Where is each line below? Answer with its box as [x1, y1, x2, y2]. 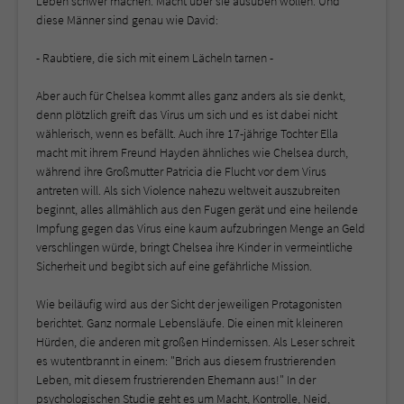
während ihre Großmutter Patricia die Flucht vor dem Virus [36, 162, 326, 179]
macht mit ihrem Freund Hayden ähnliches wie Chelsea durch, [36, 143, 348, 161]
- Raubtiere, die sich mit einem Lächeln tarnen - [36, 49, 273, 66]
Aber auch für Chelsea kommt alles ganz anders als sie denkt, [36, 87, 345, 104]
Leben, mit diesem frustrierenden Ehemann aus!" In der [36, 371, 316, 388]
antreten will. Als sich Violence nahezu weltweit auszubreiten [36, 181, 340, 198]
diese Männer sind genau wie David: [36, 11, 218, 28]
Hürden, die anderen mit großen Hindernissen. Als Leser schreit [36, 333, 354, 350]
